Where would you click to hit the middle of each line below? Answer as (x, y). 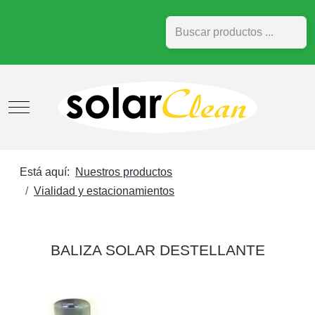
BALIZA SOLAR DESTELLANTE (157, 250)
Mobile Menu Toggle (69, 106)
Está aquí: (47, 172)
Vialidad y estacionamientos (104, 191)
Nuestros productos (124, 172)
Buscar (183, 25)
